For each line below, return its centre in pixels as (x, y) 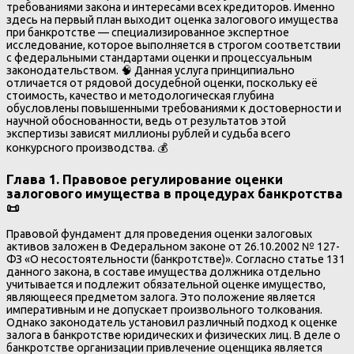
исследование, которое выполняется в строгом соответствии (173, 45)
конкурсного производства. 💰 (87, 148)
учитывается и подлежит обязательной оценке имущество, (166, 284)
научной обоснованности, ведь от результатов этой (146, 121)
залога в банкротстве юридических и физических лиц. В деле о (173, 335)
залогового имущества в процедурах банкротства (175, 193)
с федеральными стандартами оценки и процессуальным (159, 58)
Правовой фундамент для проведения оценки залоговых (159, 233)
